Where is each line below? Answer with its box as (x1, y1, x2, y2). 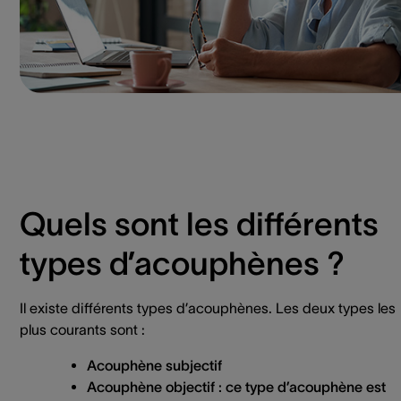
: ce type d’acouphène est (215, 378, 386, 395)
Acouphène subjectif (87, 356, 222, 373)
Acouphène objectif (87, 378, 215, 395)
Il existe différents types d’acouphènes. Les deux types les (20, 299, 396, 316)
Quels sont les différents (20, 205, 379, 242)
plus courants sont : (20, 320, 145, 337)
